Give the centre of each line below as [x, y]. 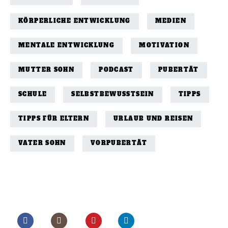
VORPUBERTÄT [119, 144]
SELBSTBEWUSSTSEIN [113, 95]
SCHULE [33, 95]
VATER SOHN [42, 144]
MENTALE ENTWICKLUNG [67, 46]
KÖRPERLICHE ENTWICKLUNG [75, 21]
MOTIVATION [164, 46]
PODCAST [116, 70]
